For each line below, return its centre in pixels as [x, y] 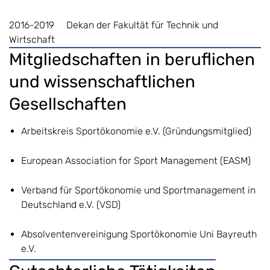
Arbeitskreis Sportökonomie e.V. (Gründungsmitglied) [136, 131]
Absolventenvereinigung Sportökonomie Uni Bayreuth [139, 234]
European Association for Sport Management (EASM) [136, 160]
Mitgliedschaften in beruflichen [132, 59]
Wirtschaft [32, 39]
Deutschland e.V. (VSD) [71, 204]
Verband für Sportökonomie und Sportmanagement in [138, 190]
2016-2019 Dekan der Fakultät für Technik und [114, 25]
